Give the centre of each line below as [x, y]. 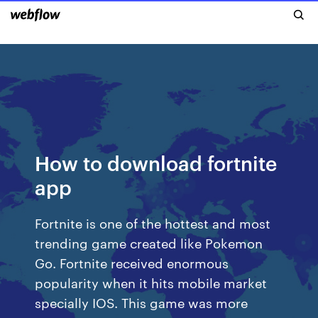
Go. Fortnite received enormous [132, 262]
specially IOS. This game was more [142, 302]
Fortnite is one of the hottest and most [153, 223]
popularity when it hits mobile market [151, 282]
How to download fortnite [156, 162]
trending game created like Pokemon [149, 242]
